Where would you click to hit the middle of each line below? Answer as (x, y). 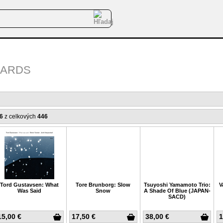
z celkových (20, 116)
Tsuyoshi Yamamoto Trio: (177, 185)
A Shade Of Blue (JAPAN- (177, 191)
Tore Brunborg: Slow (103, 185)
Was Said (30, 191)
